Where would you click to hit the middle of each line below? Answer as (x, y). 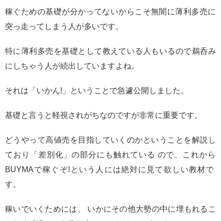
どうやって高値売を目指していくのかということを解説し (110, 140)
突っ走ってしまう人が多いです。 (64, 27)
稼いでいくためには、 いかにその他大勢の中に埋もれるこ (110, 209)
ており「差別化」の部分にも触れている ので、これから (110, 155)
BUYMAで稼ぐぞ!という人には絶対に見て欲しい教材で (110, 170)
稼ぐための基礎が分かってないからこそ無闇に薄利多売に (110, 12)
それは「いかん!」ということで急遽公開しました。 (97, 91)
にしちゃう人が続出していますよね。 (72, 66)
